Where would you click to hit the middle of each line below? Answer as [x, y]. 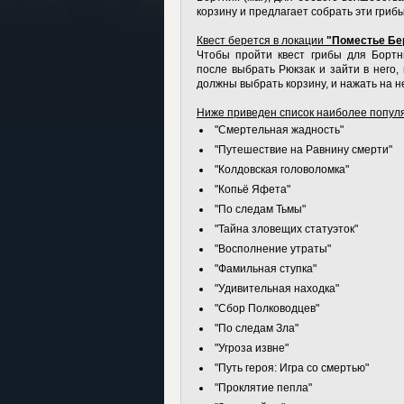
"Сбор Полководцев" [267, 308]
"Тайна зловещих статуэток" [286, 229]
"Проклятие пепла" [263, 388]
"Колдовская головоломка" [282, 170]
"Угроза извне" [252, 348]
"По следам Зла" [257, 328]
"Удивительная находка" [277, 289]
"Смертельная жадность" [279, 130]
